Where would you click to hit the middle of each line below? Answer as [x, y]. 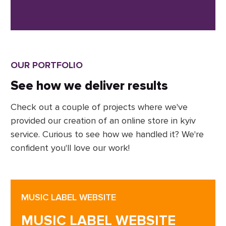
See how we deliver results [89, 86]
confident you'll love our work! [70, 148]
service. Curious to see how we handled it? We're [107, 134]
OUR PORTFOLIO [47, 65]
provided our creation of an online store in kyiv [103, 121]
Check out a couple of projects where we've [99, 107]
